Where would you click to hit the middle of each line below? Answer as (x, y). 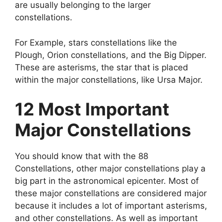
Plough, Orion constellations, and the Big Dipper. (111, 55)
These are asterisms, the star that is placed (102, 67)
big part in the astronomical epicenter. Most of (107, 181)
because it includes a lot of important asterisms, (111, 206)
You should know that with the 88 (82, 156)
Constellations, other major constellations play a (110, 169)
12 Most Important (92, 109)
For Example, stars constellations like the (96, 42)
